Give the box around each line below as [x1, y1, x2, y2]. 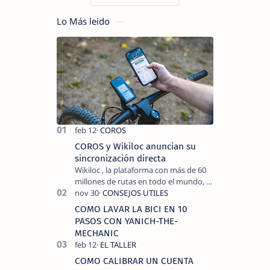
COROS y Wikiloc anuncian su [75, 141, 196, 152]
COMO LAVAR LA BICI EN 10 [75, 204, 187, 215]
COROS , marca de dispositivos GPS [75, 187, 200, 199]
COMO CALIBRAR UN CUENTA [75, 256, 193, 267]
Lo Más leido [57, 15, 112, 27]
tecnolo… [75, 210, 108, 222]
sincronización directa [75, 153, 166, 165]
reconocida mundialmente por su [75, 199, 194, 210]
